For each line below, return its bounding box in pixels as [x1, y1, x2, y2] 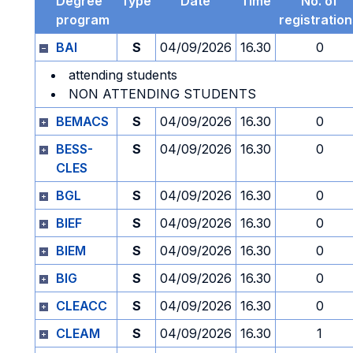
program [56, 12, 110, 28]
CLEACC [56, 298, 107, 314]
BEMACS [56, 113, 109, 129]
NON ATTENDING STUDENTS [69, 86, 256, 102]
